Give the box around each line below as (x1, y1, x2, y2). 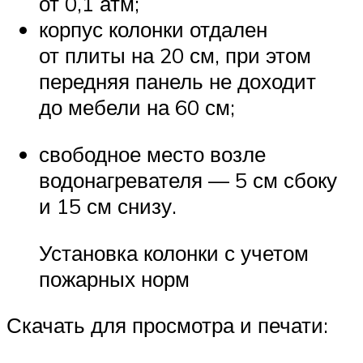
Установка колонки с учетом (39, 239, 309, 266)
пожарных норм (39, 265, 190, 292)
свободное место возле (39, 141, 266, 168)
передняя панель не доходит (39, 68, 316, 95)
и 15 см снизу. (39, 193, 177, 220)
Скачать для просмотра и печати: (6, 312, 328, 339)
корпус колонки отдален (39, 16, 267, 43)
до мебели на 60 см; (39, 94, 235, 121)
